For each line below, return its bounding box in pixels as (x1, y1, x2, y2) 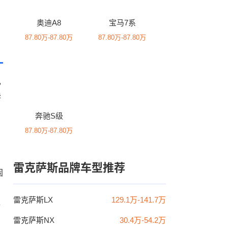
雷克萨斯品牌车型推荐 (13, 161, 125, 174)
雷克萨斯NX (13, 216, 54, 224)
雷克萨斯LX (13, 195, 53, 204)
